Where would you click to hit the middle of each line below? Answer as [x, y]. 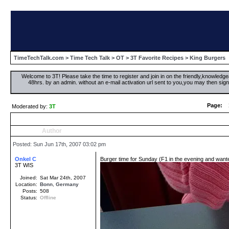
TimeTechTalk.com [39, 58]
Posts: [31, 191]
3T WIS [24, 165]
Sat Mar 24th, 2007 [63, 178]
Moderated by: [30, 106]
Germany [67, 184]
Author [52, 131]
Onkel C [26, 159]
